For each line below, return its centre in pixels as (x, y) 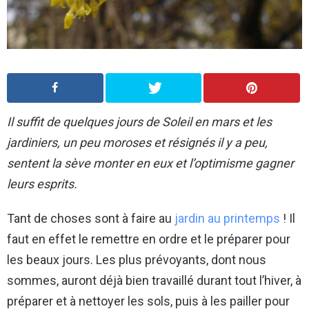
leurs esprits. (42, 183)
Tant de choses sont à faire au (91, 218)
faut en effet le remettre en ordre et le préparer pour (149, 239)
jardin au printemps (227, 218)
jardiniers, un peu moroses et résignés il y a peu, (137, 142)
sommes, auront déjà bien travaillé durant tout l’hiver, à (154, 280)
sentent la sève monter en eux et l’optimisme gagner (150, 163)
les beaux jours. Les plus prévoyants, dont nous (137, 259)
